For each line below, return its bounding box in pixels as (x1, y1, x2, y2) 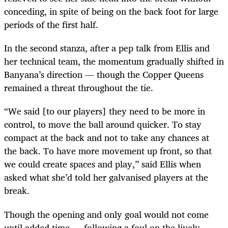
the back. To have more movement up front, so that (4, 143, 212, 159)
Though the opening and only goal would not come (4, 206, 209, 222)
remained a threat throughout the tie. (4, 80, 153, 96)
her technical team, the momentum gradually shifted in (4, 53, 224, 69)
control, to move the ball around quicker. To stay (4, 117, 202, 132)
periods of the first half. (4, 17, 98, 33)
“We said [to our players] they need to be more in (4, 103, 205, 119)
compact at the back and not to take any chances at (4, 130, 209, 146)
